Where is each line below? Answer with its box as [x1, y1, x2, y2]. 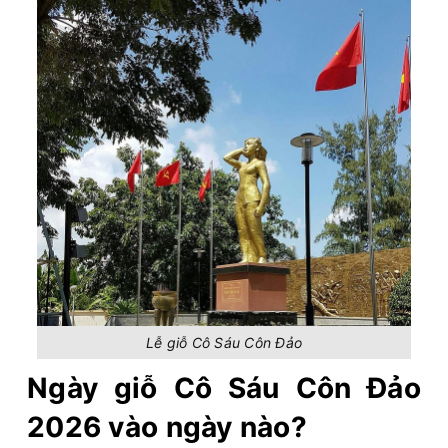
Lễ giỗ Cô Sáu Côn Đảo [145, 334, 303, 351]
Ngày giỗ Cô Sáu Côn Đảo [27, 371, 421, 405]
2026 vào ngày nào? [27, 410, 308, 444]
